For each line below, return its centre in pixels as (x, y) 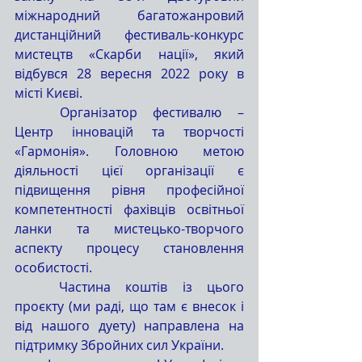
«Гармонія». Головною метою (129, 151)
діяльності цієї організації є (129, 170)
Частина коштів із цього (37, 287)
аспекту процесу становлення (129, 248)
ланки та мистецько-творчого (129, 229)
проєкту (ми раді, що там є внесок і (129, 306)
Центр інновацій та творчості (129, 132)
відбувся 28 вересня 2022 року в (129, 74)
